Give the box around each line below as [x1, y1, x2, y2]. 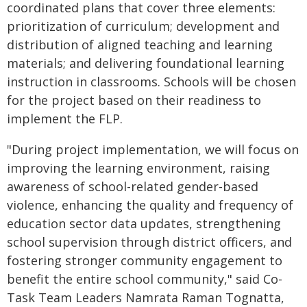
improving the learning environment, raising [7, 160, 270, 176]
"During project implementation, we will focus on [7, 141, 299, 158]
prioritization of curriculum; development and [7, 18, 280, 34]
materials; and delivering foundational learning [7, 55, 284, 71]
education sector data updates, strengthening [7, 215, 281, 232]
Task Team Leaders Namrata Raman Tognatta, [7, 289, 284, 306]
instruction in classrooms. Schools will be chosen [7, 73, 296, 90]
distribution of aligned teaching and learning [7, 36, 273, 53]
